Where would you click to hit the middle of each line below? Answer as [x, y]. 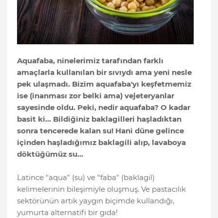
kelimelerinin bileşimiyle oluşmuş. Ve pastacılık [101, 189]
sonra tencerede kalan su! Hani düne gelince [100, 131]
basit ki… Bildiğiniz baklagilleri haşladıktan [99, 119]
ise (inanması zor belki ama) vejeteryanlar [96, 96]
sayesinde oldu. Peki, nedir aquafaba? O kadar [104, 108]
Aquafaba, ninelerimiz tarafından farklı [90, 61]
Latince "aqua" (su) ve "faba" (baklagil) [86, 178]
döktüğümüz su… [50, 154]
